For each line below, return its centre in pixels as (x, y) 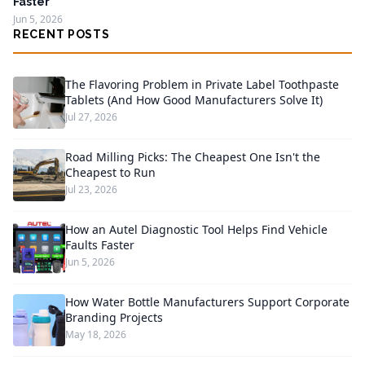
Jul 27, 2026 (91, 117)
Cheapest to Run (110, 172)
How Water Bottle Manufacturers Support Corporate (207, 301)
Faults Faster (100, 244)
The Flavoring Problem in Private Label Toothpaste (202, 84)
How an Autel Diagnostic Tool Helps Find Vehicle (196, 229)
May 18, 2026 (96, 334)
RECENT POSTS (62, 34)
